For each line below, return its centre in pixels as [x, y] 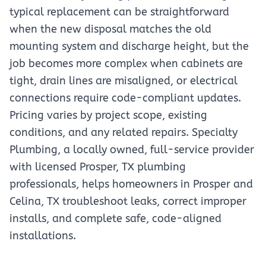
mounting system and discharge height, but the [129, 46]
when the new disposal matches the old [110, 29]
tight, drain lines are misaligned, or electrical [123, 81]
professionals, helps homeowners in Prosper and [131, 184]
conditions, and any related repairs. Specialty [123, 132]
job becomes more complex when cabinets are [126, 64]
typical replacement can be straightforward [119, 12]
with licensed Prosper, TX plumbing [98, 167]
